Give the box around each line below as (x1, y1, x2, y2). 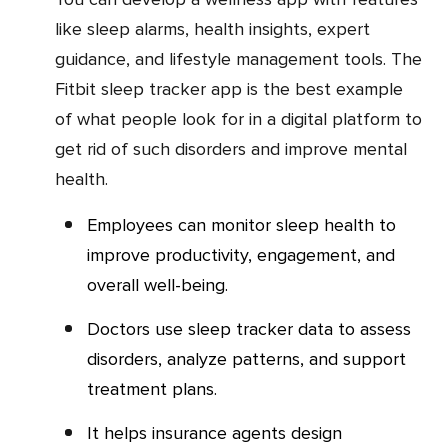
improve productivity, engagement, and (87, 244, 395, 266)
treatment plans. (87, 378, 217, 400)
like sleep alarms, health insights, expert (55, 18, 370, 40)
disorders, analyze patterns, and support (87, 348, 406, 370)
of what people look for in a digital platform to (55, 108, 422, 130)
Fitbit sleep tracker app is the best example (55, 78, 403, 100)
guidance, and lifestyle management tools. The (55, 48, 422, 70)
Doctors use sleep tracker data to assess (87, 318, 100, 340)
